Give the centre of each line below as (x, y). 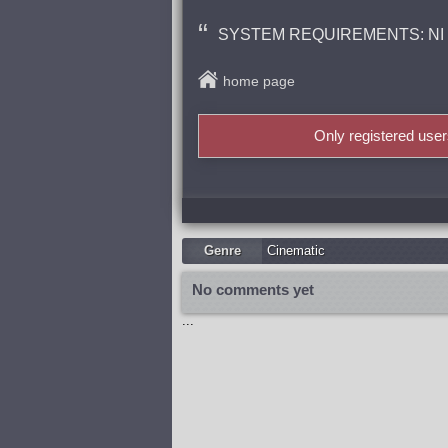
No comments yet (253, 289)
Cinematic (296, 250)
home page (259, 81)
